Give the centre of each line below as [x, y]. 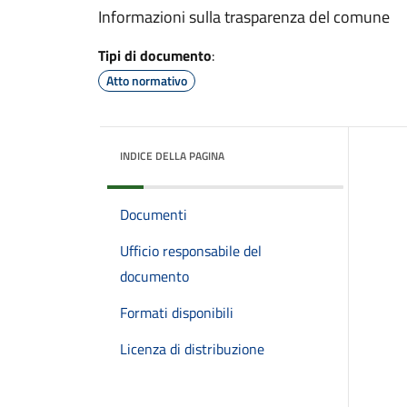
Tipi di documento [155, 55]
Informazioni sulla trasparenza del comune [244, 17]
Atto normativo [147, 80]
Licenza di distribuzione [192, 349]
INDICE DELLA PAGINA [172, 156]
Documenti [154, 214]
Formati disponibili [177, 313]
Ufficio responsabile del [191, 251]
